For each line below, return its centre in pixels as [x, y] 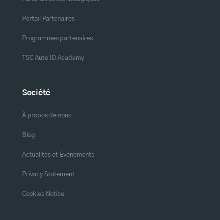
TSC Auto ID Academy [53, 58]
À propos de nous [46, 115]
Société [36, 93]
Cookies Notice [43, 194]
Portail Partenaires [48, 18]
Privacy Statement [48, 174]
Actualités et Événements [58, 154]
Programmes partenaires [57, 38]
